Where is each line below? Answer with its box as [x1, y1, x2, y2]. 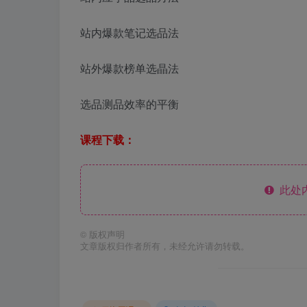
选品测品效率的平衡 [80, 96, 179, 112]
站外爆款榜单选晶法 [80, 60, 179, 77]
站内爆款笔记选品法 [80, 25, 179, 41]
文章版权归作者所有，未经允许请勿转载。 [80, 240, 249, 253]
